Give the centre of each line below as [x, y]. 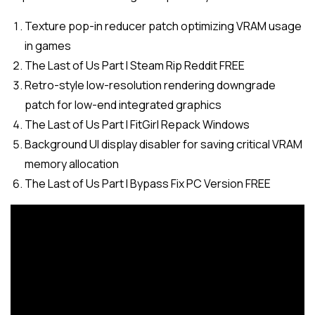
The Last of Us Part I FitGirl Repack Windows [137, 124]
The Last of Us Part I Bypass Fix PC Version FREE [148, 184]
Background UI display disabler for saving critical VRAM [163, 144]
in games [48, 46]
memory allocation [72, 164]
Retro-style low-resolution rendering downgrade [150, 85]
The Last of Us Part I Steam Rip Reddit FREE [135, 65]
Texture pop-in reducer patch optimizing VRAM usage [163, 26]
